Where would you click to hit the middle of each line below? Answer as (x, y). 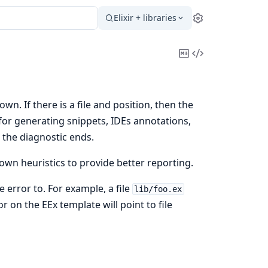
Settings (225, 24)
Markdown (212, 77)
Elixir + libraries (145, 18)
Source (216, 77)
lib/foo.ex (158, 189)
